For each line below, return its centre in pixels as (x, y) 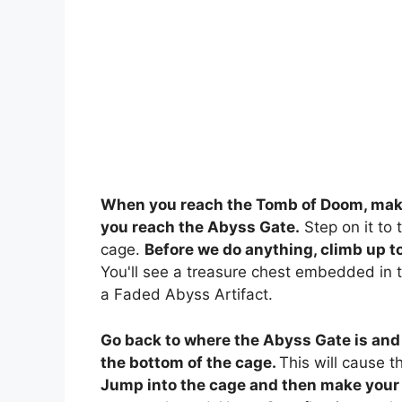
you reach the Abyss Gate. (200, 227)
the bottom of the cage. (190, 362)
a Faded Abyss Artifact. (187, 295)
